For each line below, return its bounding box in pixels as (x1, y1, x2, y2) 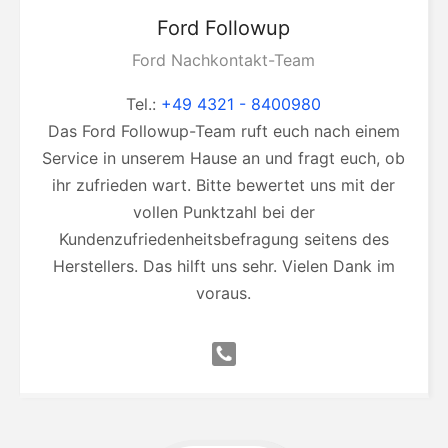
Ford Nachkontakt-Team (132, 50, 316, 71)
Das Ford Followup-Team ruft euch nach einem (47, 121, 400, 142)
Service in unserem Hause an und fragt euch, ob (42, 148, 406, 169)
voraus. (196, 283, 252, 304)
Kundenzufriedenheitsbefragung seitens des (58, 229, 389, 250)
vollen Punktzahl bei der (132, 202, 315, 223)
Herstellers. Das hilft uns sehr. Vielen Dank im (52, 256, 395, 277)
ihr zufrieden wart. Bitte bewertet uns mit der (52, 175, 396, 196)
